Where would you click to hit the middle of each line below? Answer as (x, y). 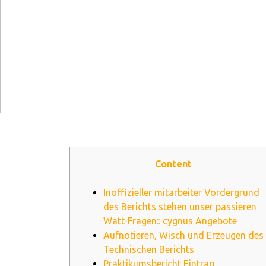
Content (173, 164)
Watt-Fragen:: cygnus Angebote (170, 221)
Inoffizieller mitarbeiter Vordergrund (181, 192)
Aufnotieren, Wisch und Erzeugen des (183, 235)
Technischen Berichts (149, 249)
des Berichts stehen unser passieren (180, 207)
